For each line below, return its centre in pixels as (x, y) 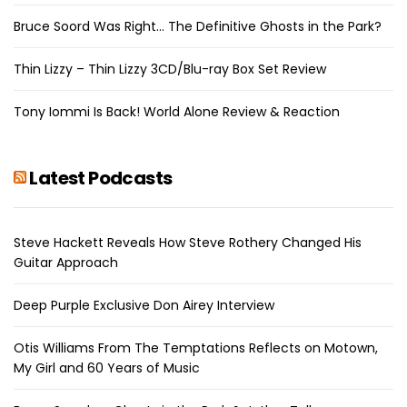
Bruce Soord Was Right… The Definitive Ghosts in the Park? (198, 26)
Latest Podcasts (101, 178)
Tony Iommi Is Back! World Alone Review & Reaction (177, 111)
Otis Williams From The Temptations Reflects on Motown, (196, 347)
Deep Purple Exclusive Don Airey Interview (144, 305)
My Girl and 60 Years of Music (107, 367)
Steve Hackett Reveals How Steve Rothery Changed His (188, 242)
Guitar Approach (66, 262)
